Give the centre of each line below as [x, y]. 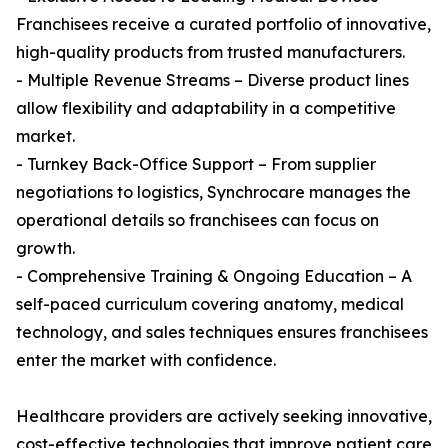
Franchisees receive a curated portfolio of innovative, [223, 24]
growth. [45, 248]
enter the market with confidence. [146, 360]
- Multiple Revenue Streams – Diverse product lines [212, 80]
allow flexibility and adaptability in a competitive [206, 108]
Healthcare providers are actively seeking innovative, [224, 416]
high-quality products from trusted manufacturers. [210, 52]
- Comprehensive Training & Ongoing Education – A [214, 276]
